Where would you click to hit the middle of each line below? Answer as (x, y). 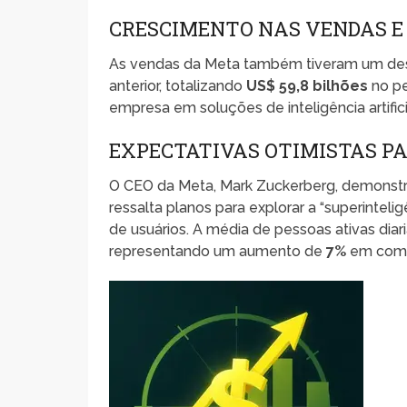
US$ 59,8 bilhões (308, 85)
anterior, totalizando (178, 85)
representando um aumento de (218, 251)
